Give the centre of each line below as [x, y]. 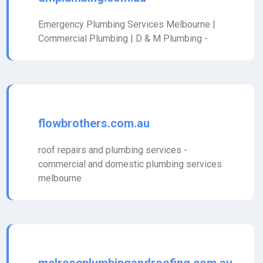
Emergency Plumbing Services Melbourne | [127, 24]
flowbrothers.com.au [94, 123]
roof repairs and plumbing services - [113, 150]
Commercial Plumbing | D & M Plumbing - [123, 38]
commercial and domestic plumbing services [130, 164]
